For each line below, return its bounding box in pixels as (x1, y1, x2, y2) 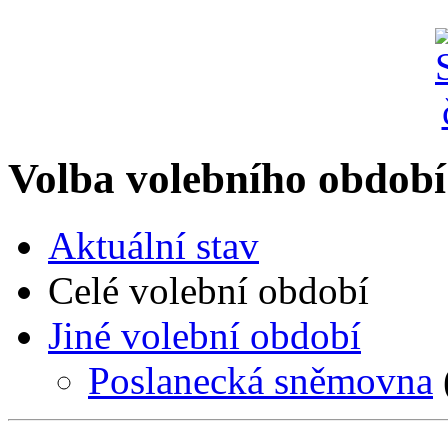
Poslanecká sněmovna (88, 358, 433, 402)
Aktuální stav (48, 223, 259, 267)
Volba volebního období (8, 155, 446, 202)
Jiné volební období (48, 313, 361, 357)
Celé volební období (48, 268, 369, 312)
